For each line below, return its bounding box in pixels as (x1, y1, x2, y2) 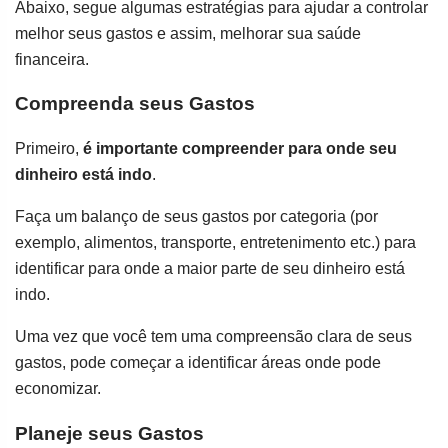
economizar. (15, 380, 101, 397)
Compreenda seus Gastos (15, 93, 255, 115)
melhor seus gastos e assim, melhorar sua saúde (15, 24, 361, 42)
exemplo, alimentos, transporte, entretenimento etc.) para (15, 234, 416, 251)
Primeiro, (15, 140, 83, 157)
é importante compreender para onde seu (83, 140, 397, 157)
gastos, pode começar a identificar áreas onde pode (15, 354, 381, 371)
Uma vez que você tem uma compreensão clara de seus (15, 328, 412, 345)
